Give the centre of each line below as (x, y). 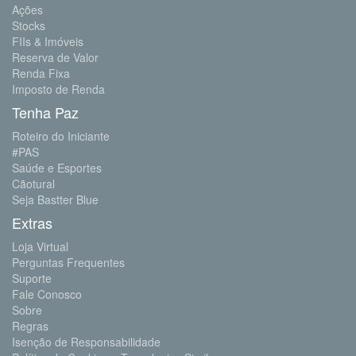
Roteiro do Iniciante (61, 136)
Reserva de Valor (55, 58)
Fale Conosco (47, 294)
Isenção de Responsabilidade (86, 342)
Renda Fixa (41, 74)
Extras (32, 223)
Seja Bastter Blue (55, 200)
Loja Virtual (40, 247)
